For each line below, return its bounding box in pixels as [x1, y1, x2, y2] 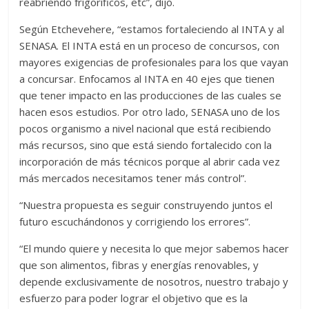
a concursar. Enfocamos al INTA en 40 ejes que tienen [19, 71, 275, 86]
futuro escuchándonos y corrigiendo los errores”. [19, 214, 251, 228]
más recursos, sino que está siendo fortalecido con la [19, 137, 272, 152]
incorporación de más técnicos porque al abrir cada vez [19, 154, 281, 168]
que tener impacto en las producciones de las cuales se [19, 88, 282, 102]
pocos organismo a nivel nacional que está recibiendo [19, 121, 272, 135]
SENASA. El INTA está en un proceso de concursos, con [19, 38, 280, 52]
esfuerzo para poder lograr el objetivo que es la [19, 290, 248, 305]
